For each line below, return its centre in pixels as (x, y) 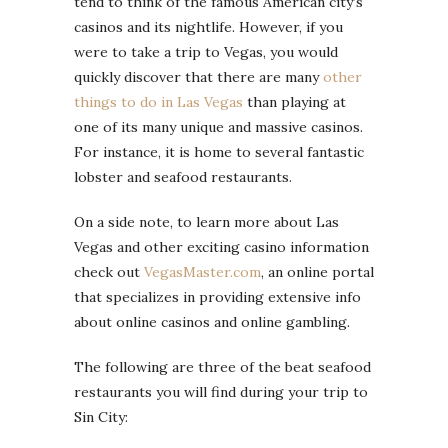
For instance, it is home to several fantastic (219, 152)
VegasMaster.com (202, 272)
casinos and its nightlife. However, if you (208, 27)
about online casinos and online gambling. (212, 322)
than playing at (294, 102)
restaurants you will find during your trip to (221, 392)
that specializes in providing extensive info (217, 297)
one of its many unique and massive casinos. (218, 127)
